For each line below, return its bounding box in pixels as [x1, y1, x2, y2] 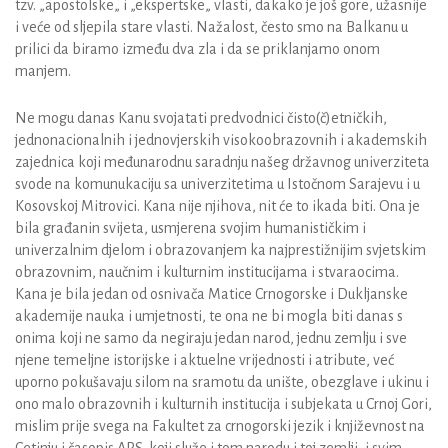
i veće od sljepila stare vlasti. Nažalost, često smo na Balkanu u [15, 19, 408, 36]
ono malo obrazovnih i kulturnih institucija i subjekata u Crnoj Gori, [15, 396, 432, 413]
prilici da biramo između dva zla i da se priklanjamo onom [15, 41, 380, 58]
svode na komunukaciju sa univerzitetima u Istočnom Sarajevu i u [15, 176, 420, 193]
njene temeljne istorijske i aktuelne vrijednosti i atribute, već [15, 352, 394, 369]
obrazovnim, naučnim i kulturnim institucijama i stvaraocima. [15, 264, 399, 281]
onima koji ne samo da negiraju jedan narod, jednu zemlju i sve [15, 330, 407, 347]
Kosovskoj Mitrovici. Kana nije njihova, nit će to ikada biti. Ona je [15, 198, 420, 215]
